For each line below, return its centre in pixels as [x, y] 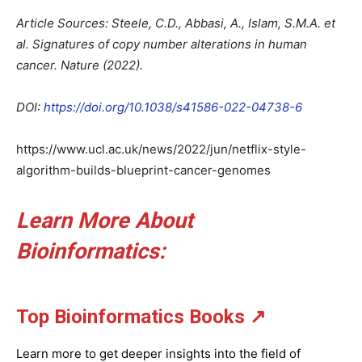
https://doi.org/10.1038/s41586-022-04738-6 [173, 107]
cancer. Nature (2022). [80, 65]
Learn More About [105, 221]
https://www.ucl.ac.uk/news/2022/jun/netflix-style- [161, 149]
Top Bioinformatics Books [130, 317]
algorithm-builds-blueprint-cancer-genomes [143, 170]
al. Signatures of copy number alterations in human [162, 44]
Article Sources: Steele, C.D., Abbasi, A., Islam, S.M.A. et [176, 23]
